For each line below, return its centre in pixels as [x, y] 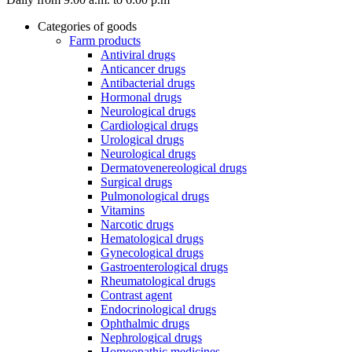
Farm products [105, 40]
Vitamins [123, 210]
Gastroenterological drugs [164, 267]
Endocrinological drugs [158, 309]
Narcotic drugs [137, 224]
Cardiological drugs [149, 125]
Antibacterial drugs [148, 83]
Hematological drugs [152, 238]
